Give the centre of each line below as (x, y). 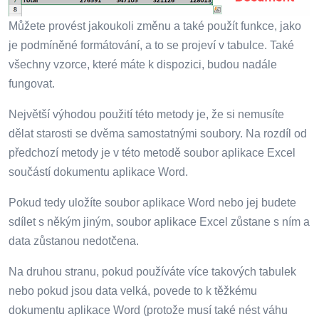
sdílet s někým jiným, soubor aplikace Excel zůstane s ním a (159, 222)
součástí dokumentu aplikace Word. (98, 172)
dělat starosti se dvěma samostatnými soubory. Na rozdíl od (158, 134)
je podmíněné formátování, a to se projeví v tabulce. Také (151, 45)
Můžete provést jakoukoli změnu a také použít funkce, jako (155, 26)
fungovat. (32, 84)
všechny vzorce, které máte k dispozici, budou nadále (143, 64)
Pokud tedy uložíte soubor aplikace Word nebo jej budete (152, 203)
